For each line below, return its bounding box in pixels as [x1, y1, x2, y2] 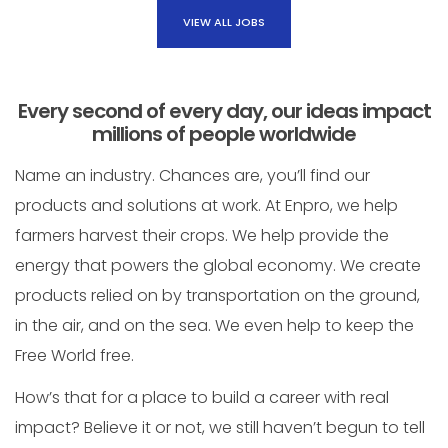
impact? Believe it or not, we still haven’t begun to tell [15, 415, 425, 439]
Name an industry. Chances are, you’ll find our [15, 164, 370, 188]
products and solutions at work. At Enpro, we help [15, 194, 398, 218]
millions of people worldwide [92, 120, 356, 149]
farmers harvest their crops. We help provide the [15, 224, 389, 248]
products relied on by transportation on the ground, [15, 284, 420, 308]
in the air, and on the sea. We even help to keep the [15, 314, 414, 338]
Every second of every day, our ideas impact [17, 97, 431, 126]
